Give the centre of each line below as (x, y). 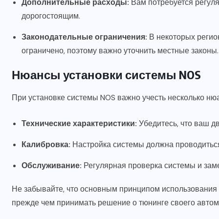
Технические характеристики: (79, 124)
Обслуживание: (52, 166)
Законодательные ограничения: (84, 37)
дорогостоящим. (51, 16)
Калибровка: (46, 145)
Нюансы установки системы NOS (106, 75)
